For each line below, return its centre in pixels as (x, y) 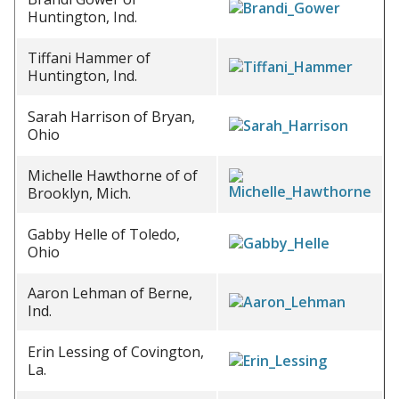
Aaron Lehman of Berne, (110, 293)
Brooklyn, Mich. (79, 193)
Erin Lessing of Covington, (116, 352)
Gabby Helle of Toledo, (104, 234)
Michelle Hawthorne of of (113, 175)
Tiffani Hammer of (89, 58)
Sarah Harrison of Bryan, (111, 117)
